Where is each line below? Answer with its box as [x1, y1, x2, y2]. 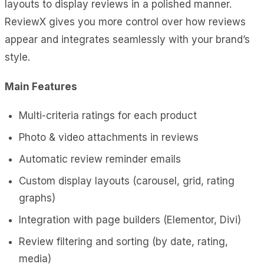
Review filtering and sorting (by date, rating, [19, 235, 228, 247]
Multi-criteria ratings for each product [19, 109, 197, 121]
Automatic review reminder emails [19, 153, 181, 165]
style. [5, 51, 30, 63]
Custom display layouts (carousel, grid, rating [19, 174, 235, 187]
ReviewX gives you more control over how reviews [5, 15, 246, 28]
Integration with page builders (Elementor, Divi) [19, 213, 241, 226]
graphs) [19, 192, 55, 204]
